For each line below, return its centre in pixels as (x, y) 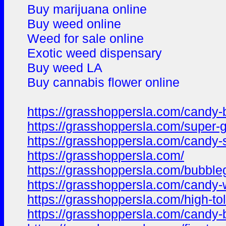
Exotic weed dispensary (95, 53)
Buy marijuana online (87, 9)
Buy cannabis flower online (103, 82)
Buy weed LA (65, 68)
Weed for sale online (86, 38)
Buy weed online (74, 24)
